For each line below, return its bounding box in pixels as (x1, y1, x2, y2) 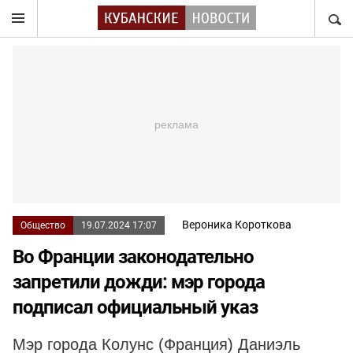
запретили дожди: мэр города (13, 271, 265, 293)
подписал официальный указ (13, 296, 258, 318)
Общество (20, 220, 65, 231)
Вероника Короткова (182, 218, 292, 231)
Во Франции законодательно (13, 246, 254, 268)
